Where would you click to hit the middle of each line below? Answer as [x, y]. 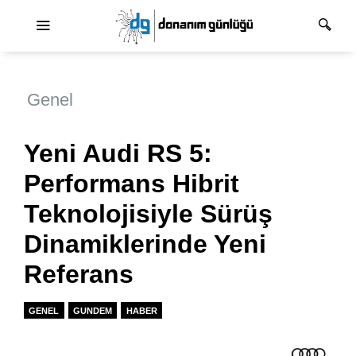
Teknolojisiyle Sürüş [148, 214]
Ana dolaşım [212, 15]
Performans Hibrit [132, 184]
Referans [79, 275]
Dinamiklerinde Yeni [145, 244]
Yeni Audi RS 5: [118, 154]
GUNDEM [92, 310]
